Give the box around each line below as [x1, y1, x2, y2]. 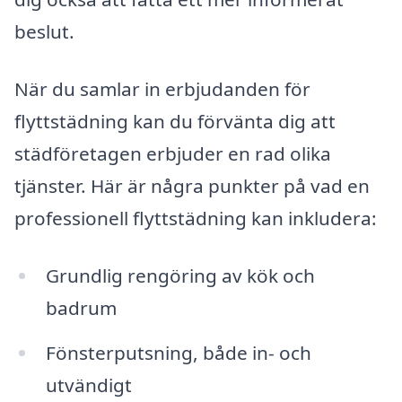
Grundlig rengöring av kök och [45, 262, 315, 288]
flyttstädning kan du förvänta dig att [14, 109, 336, 135]
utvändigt [45, 371, 132, 398]
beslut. [14, 19, 74, 45]
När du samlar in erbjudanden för [14, 76, 310, 102]
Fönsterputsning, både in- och [45, 339, 311, 365]
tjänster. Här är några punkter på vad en [14, 173, 370, 199]
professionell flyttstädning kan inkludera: [14, 205, 377, 232]
